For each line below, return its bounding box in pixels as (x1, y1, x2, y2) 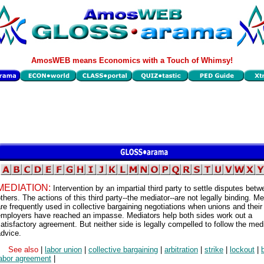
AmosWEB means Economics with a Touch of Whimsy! (31, 56, 233, 65)
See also (8, 245, 41, 255)
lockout (230, 245, 255, 255)
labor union (45, 245, 82, 255)
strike (204, 245, 223, 255)
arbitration (164, 245, 198, 255)
